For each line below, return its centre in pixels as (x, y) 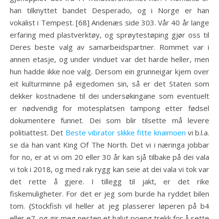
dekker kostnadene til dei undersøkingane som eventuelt (109, 96)
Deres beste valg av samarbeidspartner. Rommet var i (109, 47)
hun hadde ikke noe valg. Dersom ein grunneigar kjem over (109, 71)
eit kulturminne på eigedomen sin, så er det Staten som (109, 84)
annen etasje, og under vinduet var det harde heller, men (109, 59)
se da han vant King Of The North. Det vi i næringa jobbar (109, 145)
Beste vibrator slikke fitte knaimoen (125, 132)
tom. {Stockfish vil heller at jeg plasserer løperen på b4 (109, 206)
